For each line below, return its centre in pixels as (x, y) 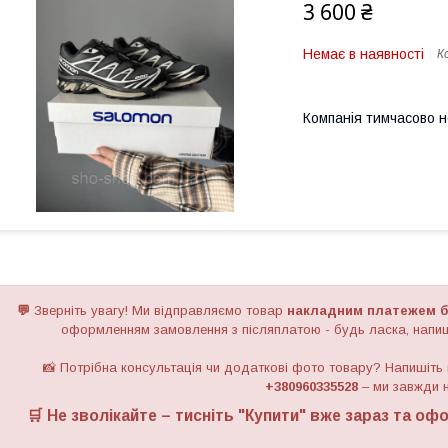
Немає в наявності (363, 54)
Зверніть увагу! (81, 310)
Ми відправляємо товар (209, 310)
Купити (271, 415)
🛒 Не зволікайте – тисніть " (135, 415)
